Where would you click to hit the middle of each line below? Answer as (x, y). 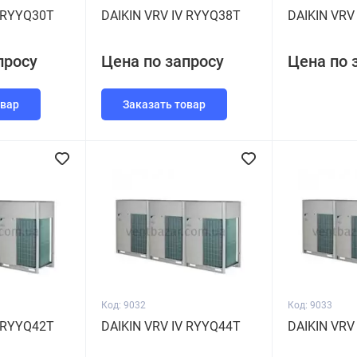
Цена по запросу (163, 61)
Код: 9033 (310, 305)
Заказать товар (164, 104)
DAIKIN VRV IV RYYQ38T (171, 16)
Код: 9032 (124, 305)
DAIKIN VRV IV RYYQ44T (171, 326)
